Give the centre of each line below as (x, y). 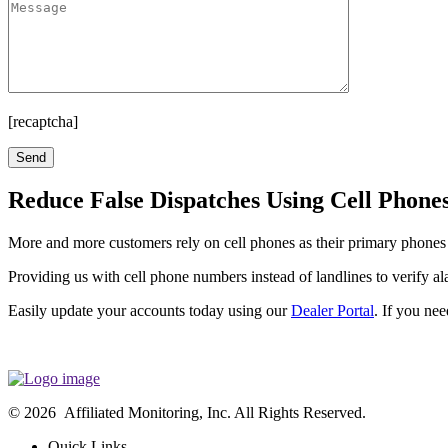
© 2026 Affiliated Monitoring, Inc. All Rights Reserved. (187, 413)
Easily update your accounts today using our (149, 311)
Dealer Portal (332, 311)
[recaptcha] (43, 121)
